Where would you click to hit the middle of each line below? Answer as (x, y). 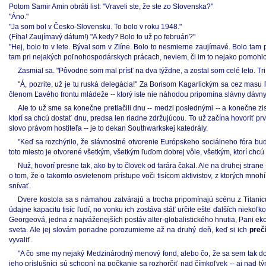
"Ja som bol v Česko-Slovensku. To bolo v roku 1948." (95, 27)
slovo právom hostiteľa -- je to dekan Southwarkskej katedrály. (108, 128)
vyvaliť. (20, 240)
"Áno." (19, 17)
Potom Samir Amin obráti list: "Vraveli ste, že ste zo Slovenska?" (111, 7)
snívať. (20, 186)
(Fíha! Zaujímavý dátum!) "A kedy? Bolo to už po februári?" (102, 37)
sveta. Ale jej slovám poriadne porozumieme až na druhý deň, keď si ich (129, 230)
